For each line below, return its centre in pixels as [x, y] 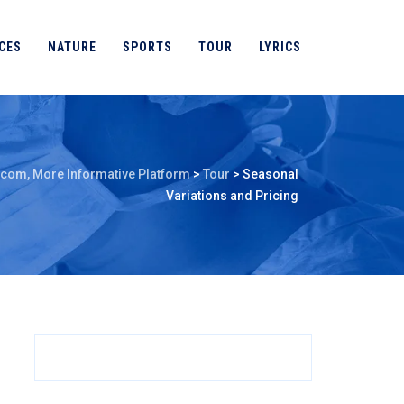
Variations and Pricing [232, 196]
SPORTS [147, 47]
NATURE [72, 47]
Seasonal [271, 174]
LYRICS [280, 47]
